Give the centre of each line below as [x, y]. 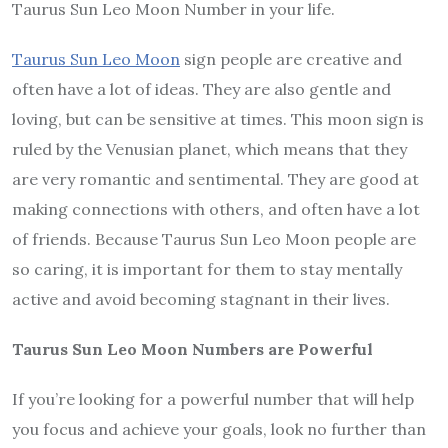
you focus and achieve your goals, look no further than [219, 429]
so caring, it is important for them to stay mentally [207, 269]
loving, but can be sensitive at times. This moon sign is [218, 119]
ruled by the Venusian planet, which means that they [209, 149]
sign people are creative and [291, 59]
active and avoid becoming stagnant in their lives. [201, 299]
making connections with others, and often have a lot [216, 209]
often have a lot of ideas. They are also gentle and [201, 89]
